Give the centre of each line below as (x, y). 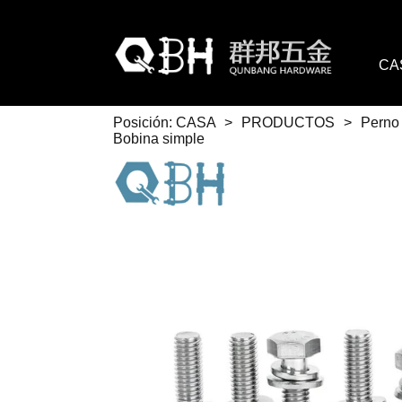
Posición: (143, 123)
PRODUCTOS (288, 123)
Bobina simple (159, 139)
